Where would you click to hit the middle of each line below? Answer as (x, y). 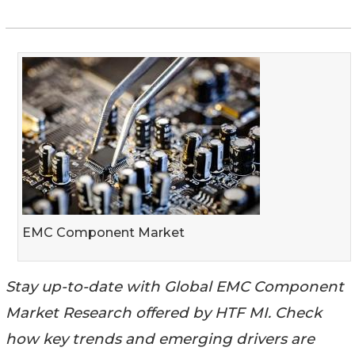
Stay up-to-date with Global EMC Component (175, 286)
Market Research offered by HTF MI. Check (164, 312)
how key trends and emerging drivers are (160, 338)
